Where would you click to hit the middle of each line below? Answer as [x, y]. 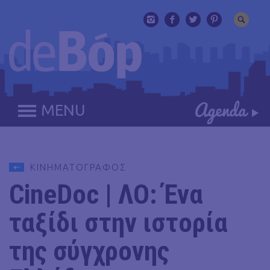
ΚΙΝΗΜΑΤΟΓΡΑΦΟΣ [78, 167]
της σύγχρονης [89, 251]
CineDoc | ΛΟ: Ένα [106, 194]
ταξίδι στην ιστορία [118, 223]
